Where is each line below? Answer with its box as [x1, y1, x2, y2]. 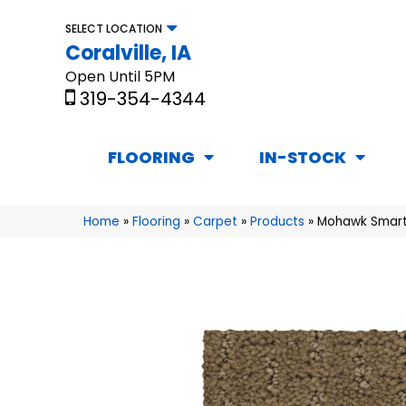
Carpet [193, 213, 237, 231]
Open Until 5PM [65, 65, 175, 87]
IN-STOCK [259, 146, 346, 169]
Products [250, 213, 304, 231]
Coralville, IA [65, 38, 191, 67]
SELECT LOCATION [65, 20, 162, 36]
